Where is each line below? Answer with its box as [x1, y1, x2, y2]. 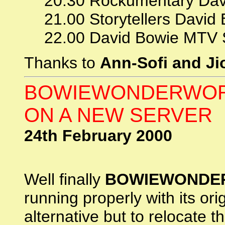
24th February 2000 [24, 127, 172, 145]
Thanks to [24, 54, 100, 72]
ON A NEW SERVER [24, 104, 212, 126]
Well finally [24, 170, 105, 188]
